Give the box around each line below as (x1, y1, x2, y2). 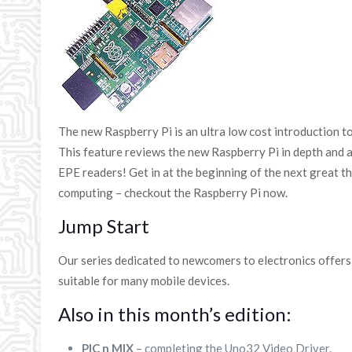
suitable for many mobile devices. (58, 273, 230, 288)
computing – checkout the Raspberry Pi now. (58, 185, 288, 200)
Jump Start (58, 214, 150, 237)
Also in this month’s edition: (58, 302, 292, 325)
